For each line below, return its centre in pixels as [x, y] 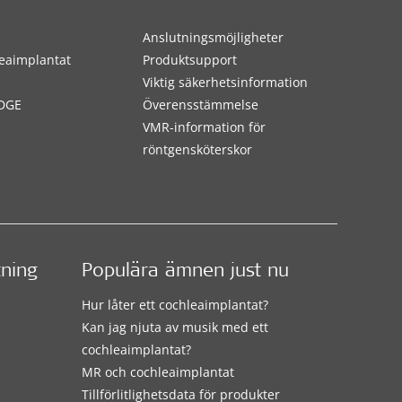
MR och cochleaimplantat [157, 371]
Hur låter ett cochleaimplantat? [175, 304]
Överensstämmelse [200, 105]
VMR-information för [204, 127]
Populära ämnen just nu [185, 272]
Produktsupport [189, 60]
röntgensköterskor [197, 149]
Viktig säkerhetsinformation [225, 82]
